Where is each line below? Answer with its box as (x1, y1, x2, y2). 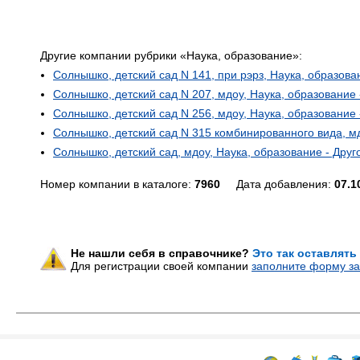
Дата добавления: (220, 178, 334, 190)
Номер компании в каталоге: (40, 178, 194, 190)
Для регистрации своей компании (71, 260, 252, 272)
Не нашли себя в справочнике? (71, 247, 252, 260)
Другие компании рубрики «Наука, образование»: (40, 49, 302, 62)
